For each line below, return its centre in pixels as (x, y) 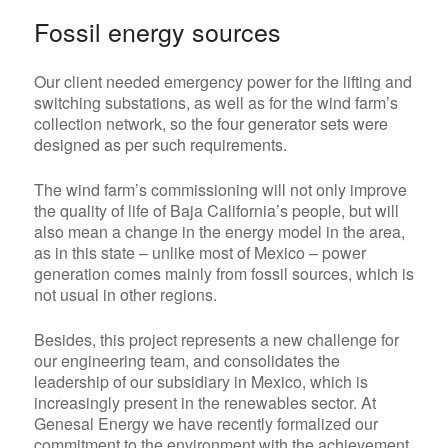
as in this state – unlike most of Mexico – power (199, 253)
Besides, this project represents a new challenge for (216, 340)
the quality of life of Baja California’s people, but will (216, 211)
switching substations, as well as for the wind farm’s (215, 103)
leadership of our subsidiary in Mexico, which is (200, 382)
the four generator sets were (289, 124)
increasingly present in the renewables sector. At (204, 403)
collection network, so (112, 124)
